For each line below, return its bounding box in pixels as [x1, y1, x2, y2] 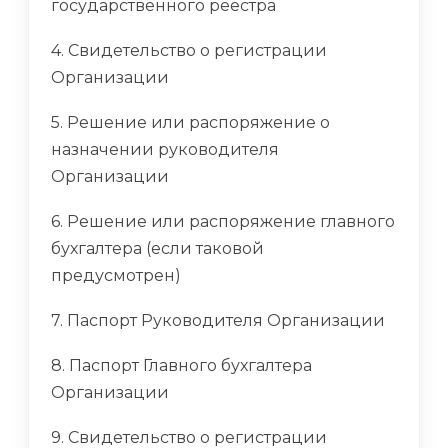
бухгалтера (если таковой [51, 239, 264, 259]
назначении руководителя [51, 140, 279, 160]
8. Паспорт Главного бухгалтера [51, 356, 312, 376]
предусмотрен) [51, 266, 181, 286]
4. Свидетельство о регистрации [51, 41, 327, 61]
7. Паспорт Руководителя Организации [51, 311, 385, 331]
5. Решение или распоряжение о [51, 113, 330, 133]
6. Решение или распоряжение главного [51, 212, 395, 232]
